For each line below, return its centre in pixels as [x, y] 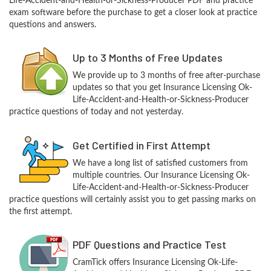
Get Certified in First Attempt [141, 145]
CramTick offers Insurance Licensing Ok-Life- [155, 262]
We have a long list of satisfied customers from [160, 163]
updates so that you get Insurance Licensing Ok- [162, 87]
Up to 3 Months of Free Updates [147, 57]
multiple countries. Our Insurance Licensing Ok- [161, 175]
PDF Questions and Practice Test [149, 244]
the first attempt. [41, 211]
